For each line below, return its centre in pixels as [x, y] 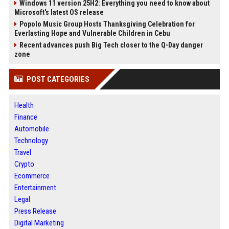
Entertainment [35, 188]
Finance [26, 117]
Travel [22, 152]
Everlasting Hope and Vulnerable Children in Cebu [92, 33]
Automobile [31, 129]
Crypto [24, 164]
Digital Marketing [39, 223]
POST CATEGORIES [58, 79]
